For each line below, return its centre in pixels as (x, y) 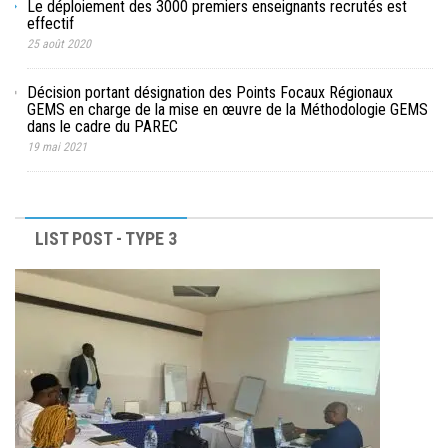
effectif (50, 23)
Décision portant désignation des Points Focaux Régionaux (210, 92)
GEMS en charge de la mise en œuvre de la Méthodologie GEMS (227, 109)
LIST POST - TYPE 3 (106, 238)
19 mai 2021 (57, 146)
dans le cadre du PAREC (102, 126)
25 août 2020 (59, 43)
